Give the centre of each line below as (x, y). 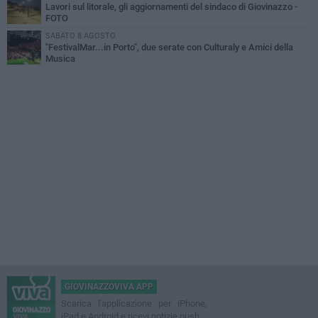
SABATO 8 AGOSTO (81, 35)
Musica (60, 58)
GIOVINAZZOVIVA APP (109, 286)
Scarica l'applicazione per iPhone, (134, 303)
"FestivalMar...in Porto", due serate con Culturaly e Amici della (169, 47)
